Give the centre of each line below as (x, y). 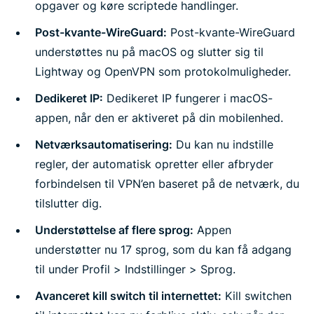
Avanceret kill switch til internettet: (128, 296)
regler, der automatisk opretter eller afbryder (154, 164)
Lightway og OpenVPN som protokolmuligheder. (163, 71)
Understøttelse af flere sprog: (114, 230)
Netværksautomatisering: (104, 144)
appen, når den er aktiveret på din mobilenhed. (159, 118)
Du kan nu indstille (223, 144)
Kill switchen (257, 296)
